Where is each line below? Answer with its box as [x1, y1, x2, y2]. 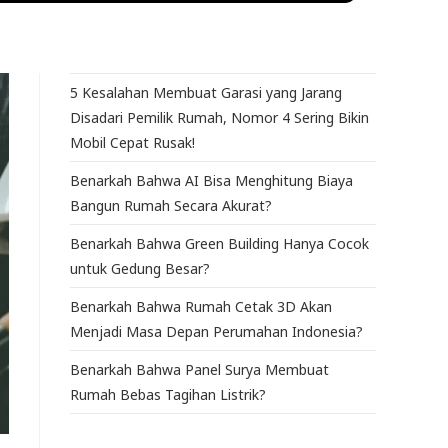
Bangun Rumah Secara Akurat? [70, 196, 272, 216]
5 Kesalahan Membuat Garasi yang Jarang [70, 83, 342, 103]
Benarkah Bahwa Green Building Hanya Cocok [70, 234, 369, 254]
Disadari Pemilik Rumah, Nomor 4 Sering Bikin [70, 108, 369, 128]
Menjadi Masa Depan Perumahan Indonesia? [70, 322, 363, 342]
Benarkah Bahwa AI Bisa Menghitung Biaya [70, 171, 353, 191]
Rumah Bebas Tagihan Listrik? [70, 385, 266, 405]
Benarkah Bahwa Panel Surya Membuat [70, 360, 329, 380]
